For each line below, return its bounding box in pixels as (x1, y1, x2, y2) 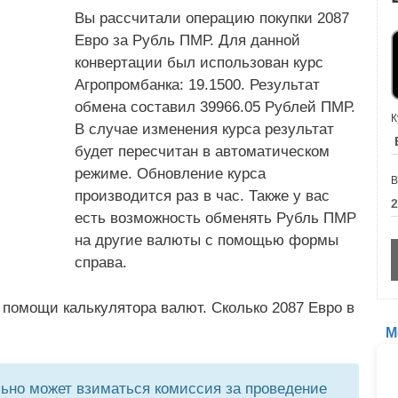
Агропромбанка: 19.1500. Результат (75, 76, 320, 93)
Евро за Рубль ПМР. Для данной (75, 32, 300, 49)
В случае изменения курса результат (75, 121, 334, 138)
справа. (75, 254, 127, 271)
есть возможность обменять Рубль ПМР (75, 210, 356, 227)
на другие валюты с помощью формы (75, 232, 338, 249)
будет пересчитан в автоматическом (75, 143, 330, 160)
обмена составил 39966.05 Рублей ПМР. (75, 99, 355, 115)
